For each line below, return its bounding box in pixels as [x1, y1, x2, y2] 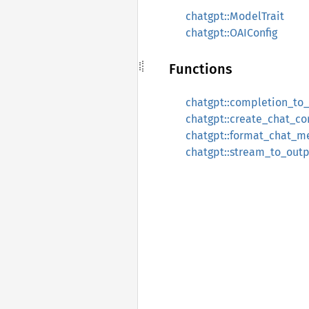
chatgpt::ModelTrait [186, 10, 284, 23]
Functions [169, 61, 232, 77]
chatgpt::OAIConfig [186, 26, 277, 39]
